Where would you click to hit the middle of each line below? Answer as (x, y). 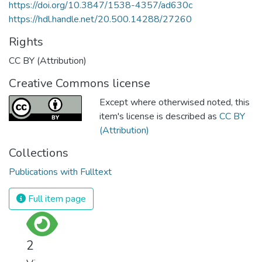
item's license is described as (159, 116)
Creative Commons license (80, 83)
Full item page (56, 199)
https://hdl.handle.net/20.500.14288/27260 (100, 19)
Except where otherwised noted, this (175, 102)
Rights (26, 42)
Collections (39, 153)
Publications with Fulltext (60, 172)
